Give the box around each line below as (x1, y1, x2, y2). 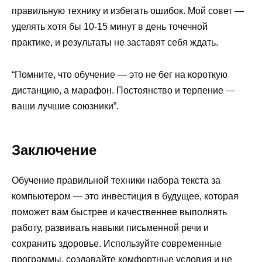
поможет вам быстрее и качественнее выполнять (12, 206, 227, 217)
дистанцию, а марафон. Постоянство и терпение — (12, 85, 235, 95)
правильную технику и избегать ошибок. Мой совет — (12, 6, 244, 16)
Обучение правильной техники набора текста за (12, 175, 220, 185)
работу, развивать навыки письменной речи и (12, 222, 209, 233)
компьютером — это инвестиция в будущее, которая (12, 191, 239, 201)
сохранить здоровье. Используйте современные (12, 238, 222, 249)
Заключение (12, 142, 96, 158)
